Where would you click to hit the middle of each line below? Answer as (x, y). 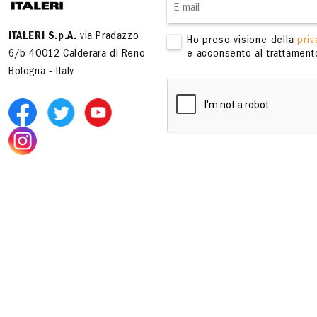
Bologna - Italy (41, 72)
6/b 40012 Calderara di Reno (77, 54)
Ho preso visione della (242, 41)
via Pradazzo (108, 37)
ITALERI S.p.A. (43, 37)
